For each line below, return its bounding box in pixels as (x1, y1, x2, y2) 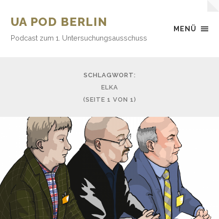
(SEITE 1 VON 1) (83, 96, 136, 103)
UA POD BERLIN (11, 15, 108, 29)
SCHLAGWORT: (83, 71, 136, 79)
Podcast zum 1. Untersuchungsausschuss (11, 34, 148, 42)
